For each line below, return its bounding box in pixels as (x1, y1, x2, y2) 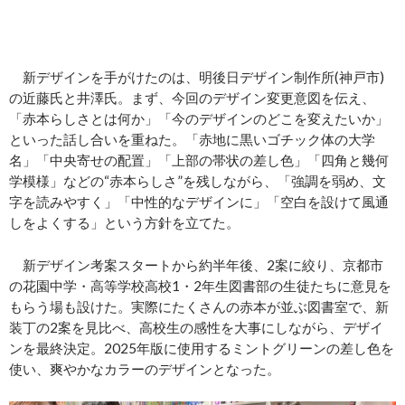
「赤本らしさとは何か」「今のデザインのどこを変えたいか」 (9, 110, 389, 127)
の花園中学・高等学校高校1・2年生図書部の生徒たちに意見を (9, 278, 391, 294)
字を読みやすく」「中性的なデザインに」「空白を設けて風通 (9, 193, 389, 210)
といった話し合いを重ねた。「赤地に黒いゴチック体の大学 (9, 131, 375, 147)
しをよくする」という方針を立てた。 (9, 214, 240, 231)
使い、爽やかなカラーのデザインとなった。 (9, 361, 280, 377)
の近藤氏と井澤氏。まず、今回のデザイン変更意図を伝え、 (9, 89, 375, 106)
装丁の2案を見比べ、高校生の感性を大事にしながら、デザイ (9, 319, 383, 335)
